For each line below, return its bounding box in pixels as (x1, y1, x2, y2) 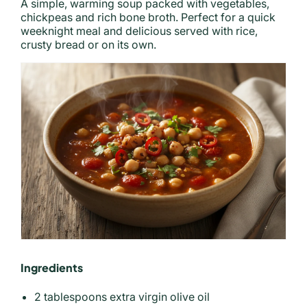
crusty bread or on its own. (21, 37, 156, 51)
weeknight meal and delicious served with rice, (21, 23, 258, 38)
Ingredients (21, 260, 83, 275)
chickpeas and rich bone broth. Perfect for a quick (21, 10, 275, 24)
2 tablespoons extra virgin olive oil (34, 289, 210, 304)
